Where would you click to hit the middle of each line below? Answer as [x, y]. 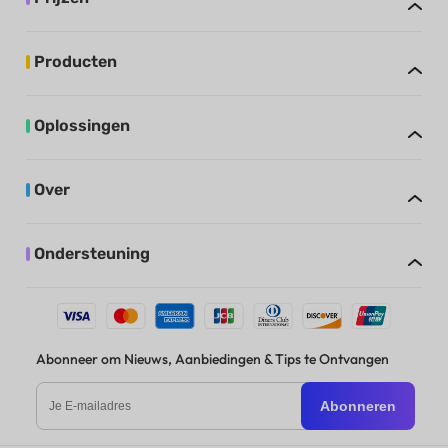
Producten [76, 62]
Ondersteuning [92, 254]
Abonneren [358, 405]
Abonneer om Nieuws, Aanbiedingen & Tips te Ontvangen [212, 358]
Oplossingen [82, 126]
